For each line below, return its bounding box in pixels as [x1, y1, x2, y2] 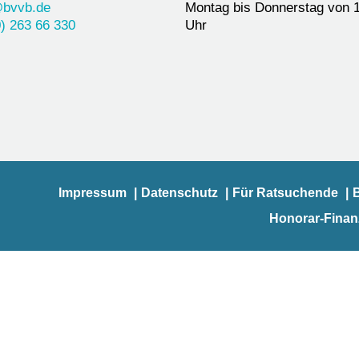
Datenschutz [140, 186, 218, 200]
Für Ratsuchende [232, 186, 338, 200]
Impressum [58, 186, 127, 200]
